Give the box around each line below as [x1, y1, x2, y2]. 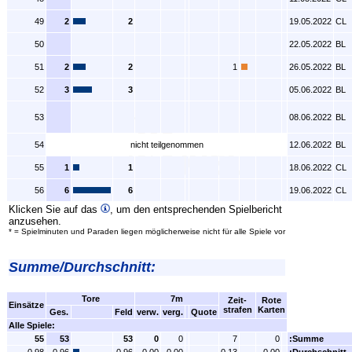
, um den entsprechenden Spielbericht [110, 203, 282, 215]
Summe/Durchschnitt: [9, 259, 156, 275]
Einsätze [9, 300, 44, 310]
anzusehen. [9, 215, 61, 227]
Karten [258, 305, 285, 314]
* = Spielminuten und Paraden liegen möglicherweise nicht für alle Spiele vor [9, 227, 285, 236]
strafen [222, 305, 252, 314]
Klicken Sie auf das [9, 203, 101, 215]
